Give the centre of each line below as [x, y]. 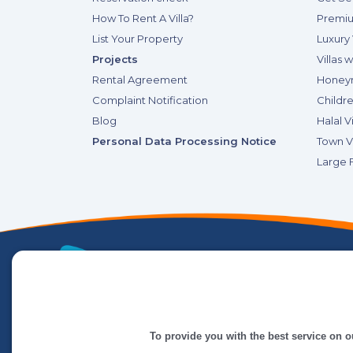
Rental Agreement [140, 80]
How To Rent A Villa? [143, 18]
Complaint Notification [150, 100]
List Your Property [137, 39]
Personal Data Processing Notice [184, 141]
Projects [115, 59]
